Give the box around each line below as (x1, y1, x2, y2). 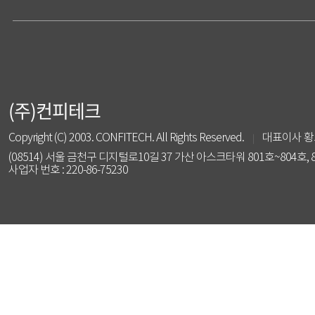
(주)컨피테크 (8, 97, 101, 124)
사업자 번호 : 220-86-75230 (8, 165, 128, 176)
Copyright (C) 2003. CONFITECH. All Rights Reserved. (8, 132, 244, 144)
